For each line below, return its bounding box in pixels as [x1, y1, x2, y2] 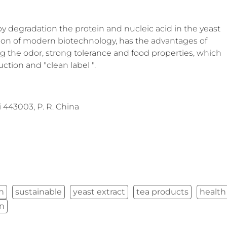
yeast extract [73, 187, 126, 197]
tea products [136, 187, 189, 197]
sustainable [15, 187, 62, 197]
